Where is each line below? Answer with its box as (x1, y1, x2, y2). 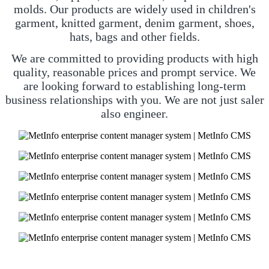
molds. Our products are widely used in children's (13, 2, 256, 16)
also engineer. (101, 106, 168, 120)
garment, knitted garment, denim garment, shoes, (14, 16, 255, 30)
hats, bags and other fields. (69, 30, 200, 44)
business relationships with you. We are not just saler (5, 92, 264, 106)
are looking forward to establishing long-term (23, 79, 246, 92)
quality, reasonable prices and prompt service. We (13, 65, 256, 79)
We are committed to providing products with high (11, 51, 258, 65)
